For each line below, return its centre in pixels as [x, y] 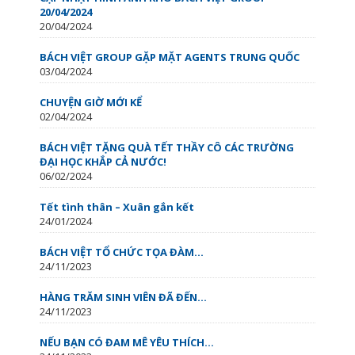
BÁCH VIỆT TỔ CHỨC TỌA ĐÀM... [122, 252]
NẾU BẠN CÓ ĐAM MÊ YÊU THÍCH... [127, 342]
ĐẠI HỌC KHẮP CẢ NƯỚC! [103, 161]
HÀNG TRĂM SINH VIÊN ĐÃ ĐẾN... [123, 297]
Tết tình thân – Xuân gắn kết [117, 206]
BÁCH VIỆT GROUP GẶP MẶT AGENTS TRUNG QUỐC [170, 57]
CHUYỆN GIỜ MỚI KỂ [91, 102]
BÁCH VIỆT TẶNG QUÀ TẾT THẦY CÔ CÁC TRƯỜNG [167, 147]
